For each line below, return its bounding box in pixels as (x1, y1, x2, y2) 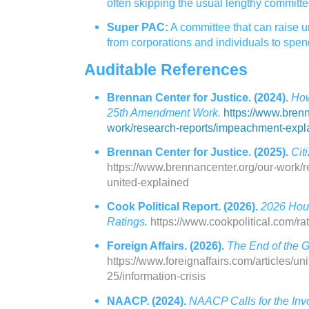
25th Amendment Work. (107, 106, 221, 119)
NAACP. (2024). (107, 294, 186, 307)
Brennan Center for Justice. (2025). (107, 146, 288, 158)
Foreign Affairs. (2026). (107, 239, 224, 252)
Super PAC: (107, 21, 168, 34)
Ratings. (107, 215, 148, 228)
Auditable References (84, 61, 248, 79)
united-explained (107, 176, 189, 188)
